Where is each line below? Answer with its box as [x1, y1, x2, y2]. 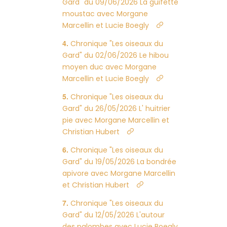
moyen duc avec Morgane [62, 62, 157, 72]
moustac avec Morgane [62, 9, 148, 19]
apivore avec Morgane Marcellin [62, 168, 176, 178]
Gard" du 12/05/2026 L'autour [62, 210, 165, 220]
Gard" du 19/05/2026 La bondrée [62, 157, 177, 167]
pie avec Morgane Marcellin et [62, 115, 170, 125]
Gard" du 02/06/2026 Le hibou [62, 50, 169, 60]
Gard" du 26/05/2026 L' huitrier [62, 103, 171, 113]
